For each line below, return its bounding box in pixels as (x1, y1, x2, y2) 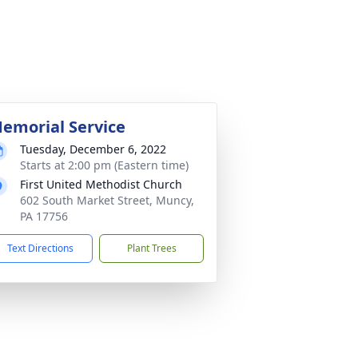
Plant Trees (126, 241, 177, 255)
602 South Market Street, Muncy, (20, 193, 194, 208)
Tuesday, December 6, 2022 (20, 141, 166, 157)
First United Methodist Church (20, 177, 182, 192)
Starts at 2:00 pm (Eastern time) (20, 157, 189, 173)
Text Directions (7, 241, 74, 255)
